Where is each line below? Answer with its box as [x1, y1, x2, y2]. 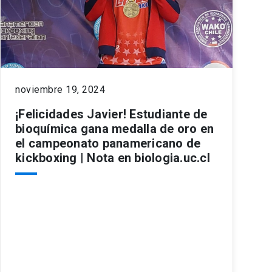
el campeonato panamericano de [15, 135, 201, 151]
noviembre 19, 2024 [15, 83, 105, 95]
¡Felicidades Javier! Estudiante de [15, 106, 208, 121]
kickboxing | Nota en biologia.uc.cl [15, 150, 210, 165]
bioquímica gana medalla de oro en [15, 121, 214, 136]
